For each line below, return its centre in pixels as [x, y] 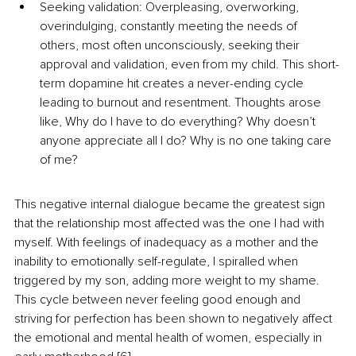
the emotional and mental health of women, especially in [170, 338]
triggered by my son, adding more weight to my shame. [168, 281]
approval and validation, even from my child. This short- [190, 65]
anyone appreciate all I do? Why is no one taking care [187, 141]
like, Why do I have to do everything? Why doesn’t [179, 122]
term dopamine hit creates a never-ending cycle [173, 84]
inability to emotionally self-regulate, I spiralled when [158, 262]
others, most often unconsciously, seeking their [171, 46]
